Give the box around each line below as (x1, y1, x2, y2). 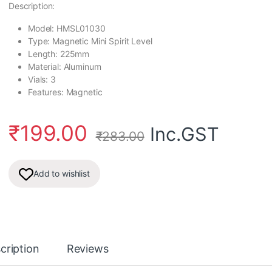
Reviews (66, 242, 109, 256)
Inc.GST (150, 123, 219, 146)
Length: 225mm (28, 49, 90, 59)
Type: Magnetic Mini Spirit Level (28, 36, 152, 47)
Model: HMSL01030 (28, 23, 106, 34)
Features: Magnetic (28, 87, 103, 98)
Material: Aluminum (28, 61, 101, 72)
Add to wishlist (33, 168, 90, 178)
